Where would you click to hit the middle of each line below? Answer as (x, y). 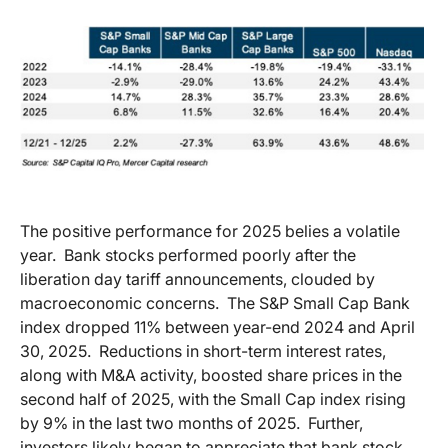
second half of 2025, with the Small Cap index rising (213, 398)
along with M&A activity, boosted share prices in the (211, 374)
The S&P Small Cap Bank (318, 302)
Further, (335, 422)
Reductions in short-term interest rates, (242, 350)
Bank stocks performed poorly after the (210, 254)
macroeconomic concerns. (119, 302)
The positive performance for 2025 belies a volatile (210, 230)
